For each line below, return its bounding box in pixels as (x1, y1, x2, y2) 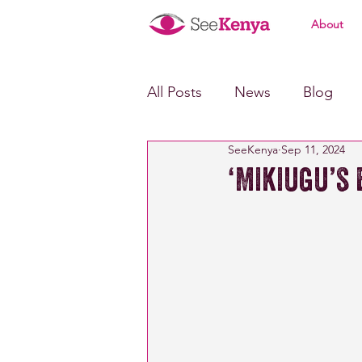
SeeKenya (228, 142, 278, 157)
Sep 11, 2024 (281, 142, 345, 157)
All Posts (147, 83, 202, 101)
